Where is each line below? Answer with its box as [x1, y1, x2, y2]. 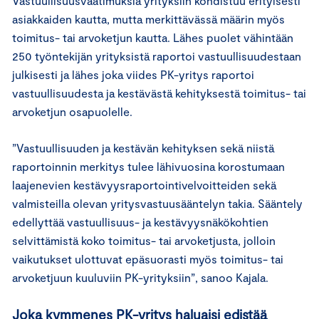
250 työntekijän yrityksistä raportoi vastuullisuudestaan [12, 48, 301, 63]
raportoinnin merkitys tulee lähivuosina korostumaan [12, 159, 285, 173]
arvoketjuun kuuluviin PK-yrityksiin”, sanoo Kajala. [12, 270, 268, 284]
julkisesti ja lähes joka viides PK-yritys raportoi [12, 67, 254, 81]
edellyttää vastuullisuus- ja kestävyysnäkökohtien [12, 214, 268, 229]
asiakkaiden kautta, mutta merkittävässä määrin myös [12, 11, 285, 26]
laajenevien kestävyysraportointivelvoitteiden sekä [12, 177, 276, 192]
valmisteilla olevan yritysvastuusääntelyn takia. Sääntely [12, 196, 303, 210]
